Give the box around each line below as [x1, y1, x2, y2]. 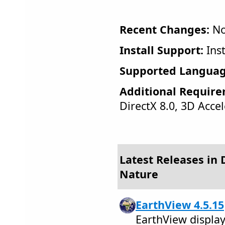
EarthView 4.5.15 [136, 197, 224, 212]
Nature [120, 167, 158, 181]
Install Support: [120, 43, 203, 57]
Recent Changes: [120, 22, 209, 37]
